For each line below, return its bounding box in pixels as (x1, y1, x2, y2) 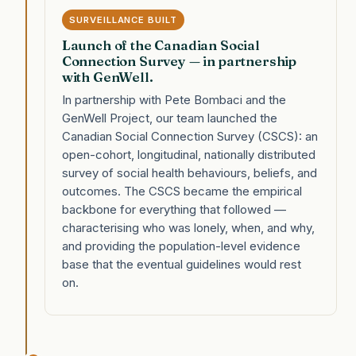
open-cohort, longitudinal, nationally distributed (61, 146, 315, 162)
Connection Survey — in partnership (61, 52, 297, 69)
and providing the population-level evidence (61, 238, 300, 253)
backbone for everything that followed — (61, 201, 286, 217)
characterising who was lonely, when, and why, (61, 219, 315, 235)
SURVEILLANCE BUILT (69, 14, 177, 25)
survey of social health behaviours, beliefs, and (61, 164, 317, 180)
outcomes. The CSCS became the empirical (61, 183, 302, 199)
